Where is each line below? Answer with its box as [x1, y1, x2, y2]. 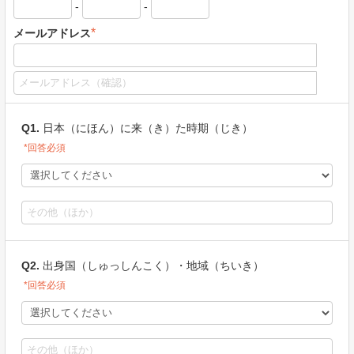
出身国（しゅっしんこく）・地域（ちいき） [43, 259, 264, 272]
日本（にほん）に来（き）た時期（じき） [43, 122, 253, 134]
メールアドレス [13, 27, 91, 40]
